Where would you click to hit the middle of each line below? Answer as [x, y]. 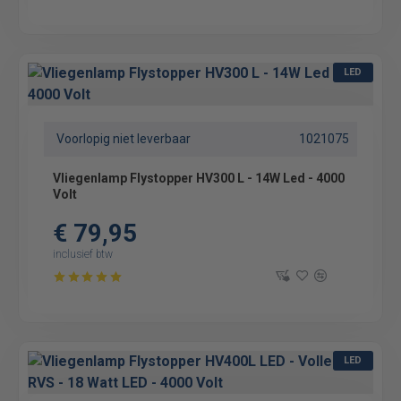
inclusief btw [83, 254]
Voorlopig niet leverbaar [124, 139]
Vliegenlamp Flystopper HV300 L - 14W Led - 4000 [199, 178]
